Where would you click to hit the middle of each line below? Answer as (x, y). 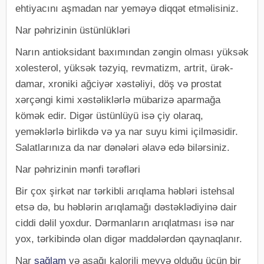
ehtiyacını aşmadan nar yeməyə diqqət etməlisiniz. (127, 8)
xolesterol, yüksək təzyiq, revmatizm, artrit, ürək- (124, 68)
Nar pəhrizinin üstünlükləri (73, 30)
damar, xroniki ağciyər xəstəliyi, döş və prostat (118, 84)
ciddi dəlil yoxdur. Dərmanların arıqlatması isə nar (125, 223)
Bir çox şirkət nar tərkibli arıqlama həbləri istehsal (125, 191)
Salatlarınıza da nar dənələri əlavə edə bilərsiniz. (123, 147)
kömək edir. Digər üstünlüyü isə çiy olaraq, (109, 115)
